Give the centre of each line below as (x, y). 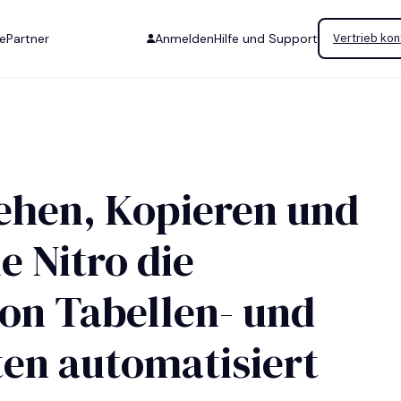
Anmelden (184, 38)
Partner (28, 38)
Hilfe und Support (266, 38)
